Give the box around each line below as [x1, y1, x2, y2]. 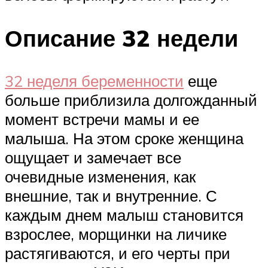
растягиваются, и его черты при [5, 243, 230, 263]
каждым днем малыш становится [5, 205, 243, 225]
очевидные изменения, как [5, 167, 196, 187]
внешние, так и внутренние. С [5, 186, 217, 206]
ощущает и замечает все [5, 148, 181, 167]
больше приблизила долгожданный [5, 90, 257, 110]
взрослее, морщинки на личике [5, 224, 227, 244]
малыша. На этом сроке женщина [5, 129, 243, 148]
